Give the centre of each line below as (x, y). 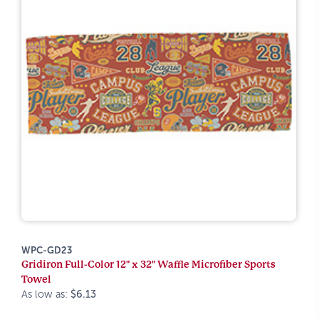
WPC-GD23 (47, 250)
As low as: (46, 294)
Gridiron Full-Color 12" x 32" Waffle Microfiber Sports (148, 264)
